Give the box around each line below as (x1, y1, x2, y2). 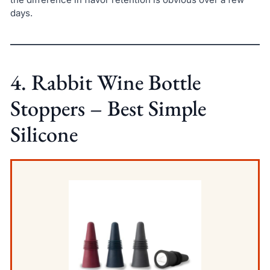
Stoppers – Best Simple (10, 93, 206, 122)
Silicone (10, 119, 78, 148)
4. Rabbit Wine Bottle (10, 67, 201, 96)
